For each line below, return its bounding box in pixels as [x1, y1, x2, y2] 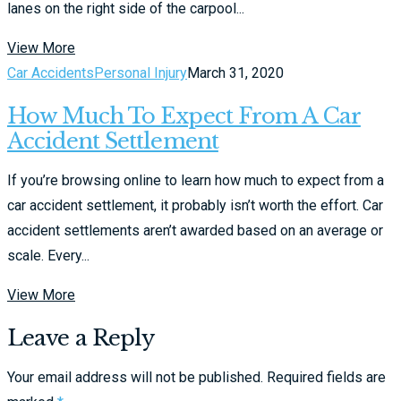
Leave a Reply [7, 324, 155, 351]
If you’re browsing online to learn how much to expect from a [7, 171, 384, 189]
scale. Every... [7, 246, 90, 264]
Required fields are [267, 368, 386, 386]
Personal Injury [94, 64, 187, 81]
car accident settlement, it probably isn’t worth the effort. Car [7, 196, 383, 214]
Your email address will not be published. [7, 368, 263, 386]
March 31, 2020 [187, 64, 284, 81]
